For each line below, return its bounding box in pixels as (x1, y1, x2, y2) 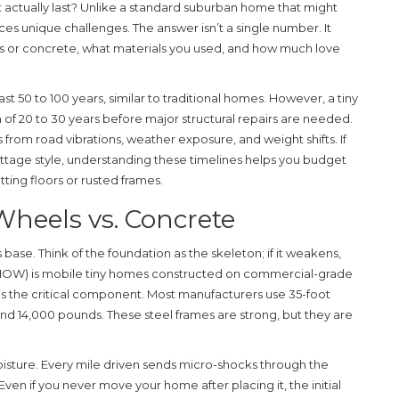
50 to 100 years (18, 90, 103, 105)
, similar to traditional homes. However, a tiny (103, 90, 358, 105)
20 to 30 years (19, 110, 100, 126)
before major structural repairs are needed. (100, 110, 353, 126)
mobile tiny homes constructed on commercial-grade (42, 265, 353, 281)
